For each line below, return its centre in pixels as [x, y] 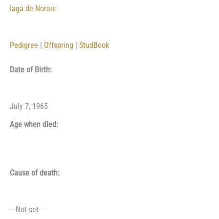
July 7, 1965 [29, 106]
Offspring [59, 45]
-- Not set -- [27, 210]
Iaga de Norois [33, 9]
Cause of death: [35, 173]
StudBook [94, 45]
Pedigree [24, 45]
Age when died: [34, 124]
